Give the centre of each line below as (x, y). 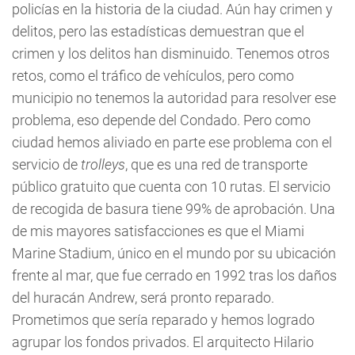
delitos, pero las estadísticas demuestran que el (158, 31)
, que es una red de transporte (216, 164)
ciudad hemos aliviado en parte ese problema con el (172, 142)
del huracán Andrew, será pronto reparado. (143, 297)
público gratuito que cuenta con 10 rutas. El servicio (171, 186)
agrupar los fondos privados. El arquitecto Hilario (163, 342)
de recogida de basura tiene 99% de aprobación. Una (174, 208)
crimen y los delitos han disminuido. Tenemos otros (171, 53)
